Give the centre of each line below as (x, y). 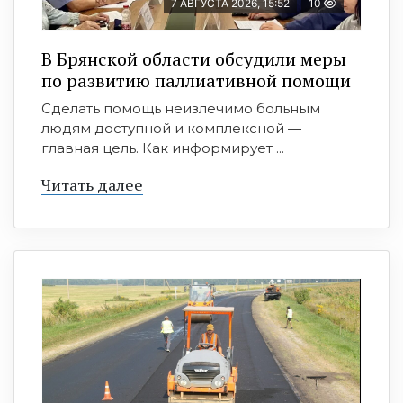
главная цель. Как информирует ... (163, 148)
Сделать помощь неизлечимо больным (181, 109)
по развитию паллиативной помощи (196, 81)
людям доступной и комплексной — (171, 129)
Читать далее (92, 185)
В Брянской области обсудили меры (194, 59)
